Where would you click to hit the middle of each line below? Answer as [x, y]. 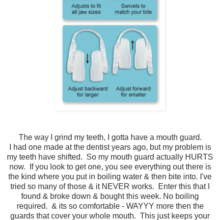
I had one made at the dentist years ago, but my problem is [110, 147]
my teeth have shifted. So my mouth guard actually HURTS [110, 157]
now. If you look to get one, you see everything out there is [110, 167]
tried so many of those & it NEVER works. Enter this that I [110, 187]
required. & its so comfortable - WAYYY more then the [110, 206]
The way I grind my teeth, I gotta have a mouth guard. [110, 137]
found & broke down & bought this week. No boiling [110, 196]
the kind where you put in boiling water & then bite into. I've [110, 177]
